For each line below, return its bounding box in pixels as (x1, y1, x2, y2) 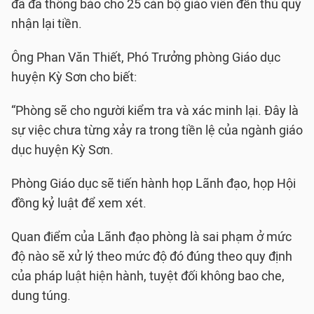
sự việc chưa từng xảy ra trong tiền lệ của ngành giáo (11, 123, 303, 138)
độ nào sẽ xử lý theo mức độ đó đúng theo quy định (11, 249, 292, 264)
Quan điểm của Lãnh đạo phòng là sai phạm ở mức (11, 229, 292, 245)
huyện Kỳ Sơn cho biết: (11, 69, 137, 85)
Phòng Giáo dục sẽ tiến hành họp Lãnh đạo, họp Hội (11, 176, 296, 191)
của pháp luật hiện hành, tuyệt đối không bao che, (11, 268, 285, 284)
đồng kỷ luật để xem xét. (11, 196, 146, 211)
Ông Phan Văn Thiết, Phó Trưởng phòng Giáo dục (11, 50, 280, 65)
